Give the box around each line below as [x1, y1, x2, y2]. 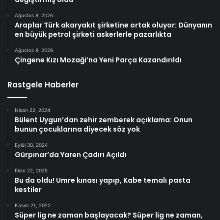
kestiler [15, 184, 42, 194]
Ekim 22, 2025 [15, 167, 48, 173]
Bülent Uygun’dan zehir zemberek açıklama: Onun [15, 114, 192, 125]
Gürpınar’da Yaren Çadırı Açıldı [15, 149, 126, 160]
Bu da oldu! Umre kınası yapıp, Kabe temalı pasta [15, 175, 191, 185]
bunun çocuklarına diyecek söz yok [15, 124, 140, 134]
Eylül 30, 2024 [15, 141, 48, 148]
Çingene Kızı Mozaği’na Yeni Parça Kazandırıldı [15, 55, 182, 65]
